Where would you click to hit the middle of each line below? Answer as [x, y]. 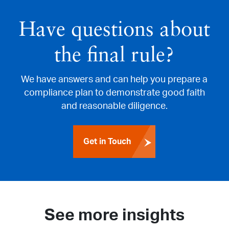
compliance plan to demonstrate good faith [114, 93]
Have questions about [114, 30]
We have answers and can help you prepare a [114, 79]
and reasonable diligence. [114, 106]
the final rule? [114, 56]
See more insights [114, 215]
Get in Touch [107, 141]
